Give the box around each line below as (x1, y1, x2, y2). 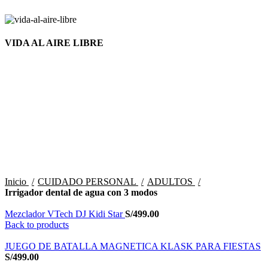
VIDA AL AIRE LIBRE (5, 38, 103, 48)
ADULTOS (147, 176, 195, 187)
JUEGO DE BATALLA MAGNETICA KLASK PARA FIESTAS (5, 240, 261, 251)
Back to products (5, 219, 69, 230)
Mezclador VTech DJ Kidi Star (5, 208, 125, 219)
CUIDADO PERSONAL (38, 176, 138, 187)
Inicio (5, 176, 29, 187)
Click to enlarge (5, 133, 65, 144)
